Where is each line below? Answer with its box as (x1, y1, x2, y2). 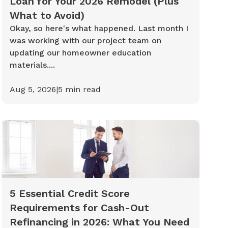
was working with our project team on (9, 35, 161, 45)
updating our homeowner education (9, 47, 151, 58)
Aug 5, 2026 (9, 84, 56, 94)
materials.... (9, 60, 55, 70)
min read (62, 84, 101, 94)
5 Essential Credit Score (9, 187, 130, 200)
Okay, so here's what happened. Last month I (9, 23, 188, 33)
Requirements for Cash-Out (9, 202, 149, 214)
